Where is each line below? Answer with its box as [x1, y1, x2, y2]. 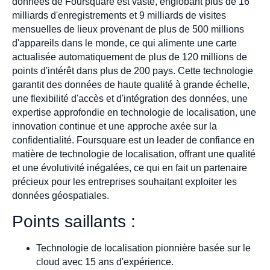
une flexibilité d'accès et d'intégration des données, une [12, 93, 248, 104]
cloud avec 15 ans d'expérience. [36, 256, 174, 267]
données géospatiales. [12, 190, 109, 201]
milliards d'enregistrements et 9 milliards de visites [12, 10, 226, 21]
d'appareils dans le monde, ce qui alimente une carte [12, 38, 237, 49]
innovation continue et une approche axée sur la [12, 121, 217, 132]
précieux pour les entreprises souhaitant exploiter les [12, 177, 237, 187]
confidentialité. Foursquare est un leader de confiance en [12, 135, 254, 146]
